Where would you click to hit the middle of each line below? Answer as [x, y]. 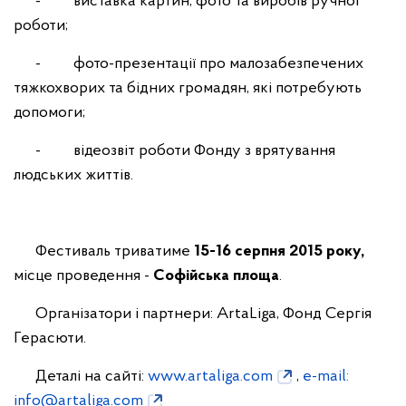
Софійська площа [216, 275]
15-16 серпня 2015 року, [279, 251]
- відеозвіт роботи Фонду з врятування [174, 150]
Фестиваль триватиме [104, 251]
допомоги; [49, 112]
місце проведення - [83, 275]
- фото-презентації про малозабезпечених [188, 63]
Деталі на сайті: [81, 376]
